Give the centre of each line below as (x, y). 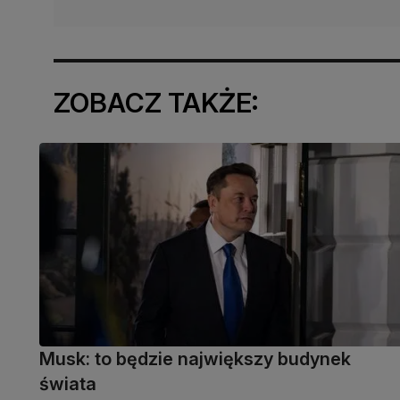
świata (68, 384)
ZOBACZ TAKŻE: (156, 102)
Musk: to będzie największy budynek (195, 359)
